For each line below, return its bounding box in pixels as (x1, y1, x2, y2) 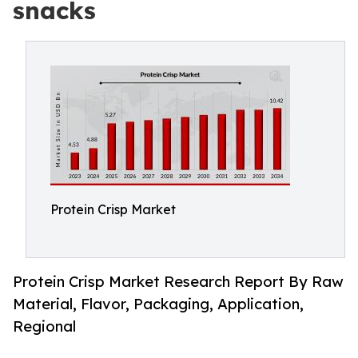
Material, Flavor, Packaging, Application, (13, 295, 304, 313)
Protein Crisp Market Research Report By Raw (13, 272, 344, 291)
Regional (13, 317, 76, 336)
